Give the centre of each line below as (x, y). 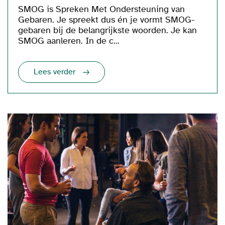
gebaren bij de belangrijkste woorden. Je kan (107, 30)
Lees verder (54, 72)
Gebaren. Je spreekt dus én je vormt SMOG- (106, 20)
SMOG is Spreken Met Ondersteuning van (101, 9)
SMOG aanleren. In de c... (69, 41)
